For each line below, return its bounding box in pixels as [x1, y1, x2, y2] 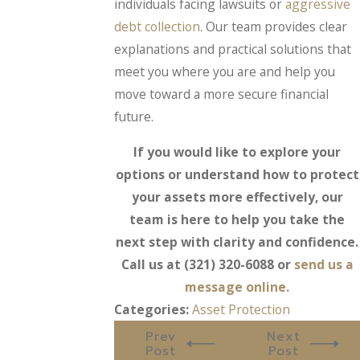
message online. [185, 278, 290, 297]
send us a [293, 256, 354, 274]
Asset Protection [192, 301, 291, 319]
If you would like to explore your [133, 143, 342, 162]
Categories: [114, 301, 193, 319]
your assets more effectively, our [131, 188, 343, 207]
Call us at [121, 256, 184, 274]
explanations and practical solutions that [114, 40, 352, 59]
